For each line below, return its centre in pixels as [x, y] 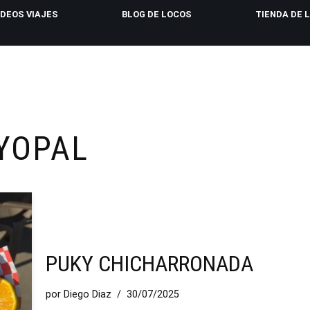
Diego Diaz [88, 295]
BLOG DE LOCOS [157, 14]
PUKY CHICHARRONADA [149, 264]
